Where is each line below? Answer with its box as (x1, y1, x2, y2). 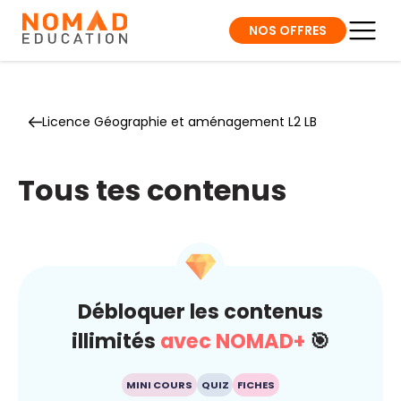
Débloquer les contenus (78, 297, 323, 327)
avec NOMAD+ (160, 327, 305, 356)
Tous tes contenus (18, 170, 286, 210)
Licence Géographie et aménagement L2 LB (42, 113, 317, 131)
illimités (72, 327, 160, 356)
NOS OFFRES (249, 21, 327, 39)
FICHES (237, 378, 276, 393)
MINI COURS (125, 378, 192, 393)
